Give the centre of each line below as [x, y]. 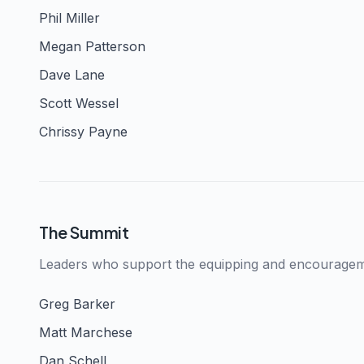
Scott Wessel [79, 103]
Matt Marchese [86, 332]
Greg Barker [77, 303]
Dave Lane [72, 74]
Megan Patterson [92, 46]
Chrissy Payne [83, 131]
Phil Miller [69, 17]
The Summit [84, 232]
